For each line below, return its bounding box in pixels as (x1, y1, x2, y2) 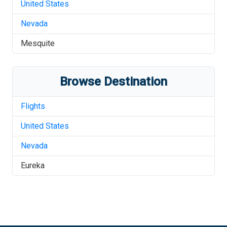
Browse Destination (60, 74, 167, 89)
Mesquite (21, 39, 55, 48)
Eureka (21, 161, 45, 170)
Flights (21, 101, 45, 111)
